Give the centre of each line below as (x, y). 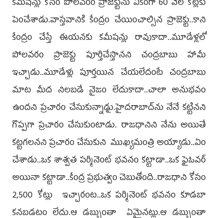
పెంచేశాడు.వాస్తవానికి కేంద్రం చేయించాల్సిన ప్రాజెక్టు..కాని (109, 21)
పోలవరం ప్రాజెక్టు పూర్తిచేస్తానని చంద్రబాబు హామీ (109, 56)
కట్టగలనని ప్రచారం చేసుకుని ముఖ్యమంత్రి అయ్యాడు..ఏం (109, 143)
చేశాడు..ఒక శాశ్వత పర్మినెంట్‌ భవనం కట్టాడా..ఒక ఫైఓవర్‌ (109, 161)
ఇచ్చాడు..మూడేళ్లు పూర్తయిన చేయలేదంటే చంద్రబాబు (109, 73)
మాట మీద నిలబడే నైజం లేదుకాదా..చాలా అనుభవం (109, 91)
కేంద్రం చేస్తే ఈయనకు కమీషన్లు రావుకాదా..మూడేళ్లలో (109, 38)
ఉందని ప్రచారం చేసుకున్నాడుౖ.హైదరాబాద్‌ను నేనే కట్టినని (109, 108)
